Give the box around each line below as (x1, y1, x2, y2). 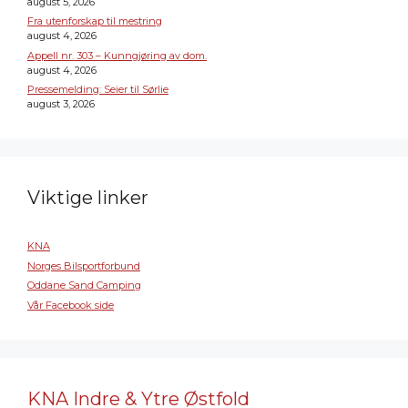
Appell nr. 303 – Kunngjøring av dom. (27, 48, 207, 62)
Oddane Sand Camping (27, 279, 141, 291)
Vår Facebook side (27, 298, 114, 311)
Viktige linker (27, 187, 148, 209)
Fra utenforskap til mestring (27, 15, 162, 27)
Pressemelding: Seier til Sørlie (27, 83, 168, 96)
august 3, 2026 (27, 97, 95, 110)
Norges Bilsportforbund (27, 259, 140, 272)
